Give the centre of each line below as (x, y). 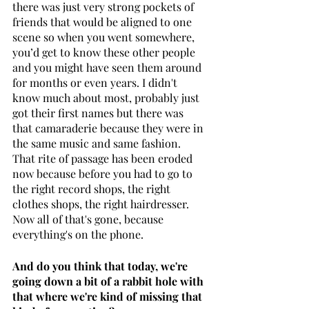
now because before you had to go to (104, 173)
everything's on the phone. (79, 234)
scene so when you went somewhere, (105, 37)
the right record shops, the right (93, 188)
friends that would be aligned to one (103, 21)
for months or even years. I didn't (96, 82)
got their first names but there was (99, 112)
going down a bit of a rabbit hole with (109, 281)
